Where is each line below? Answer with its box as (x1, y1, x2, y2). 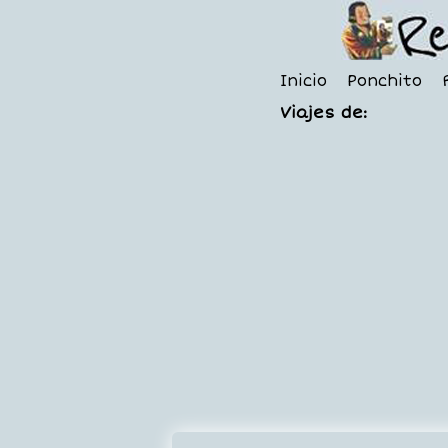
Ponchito (346, 71, 422, 91)
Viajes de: (279, 103, 368, 123)
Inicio (279, 71, 327, 91)
